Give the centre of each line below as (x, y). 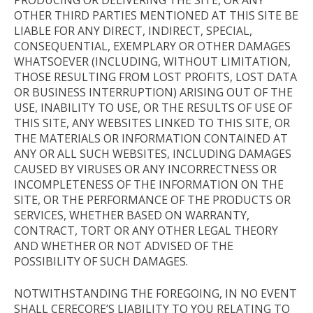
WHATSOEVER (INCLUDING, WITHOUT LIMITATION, (152, 61)
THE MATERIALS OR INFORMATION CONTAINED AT (151, 138)
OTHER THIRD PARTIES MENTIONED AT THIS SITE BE (156, 15)
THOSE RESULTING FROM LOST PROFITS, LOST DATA (155, 77)
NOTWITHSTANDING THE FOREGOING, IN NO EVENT (155, 293)
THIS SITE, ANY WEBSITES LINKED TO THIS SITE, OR (152, 123)
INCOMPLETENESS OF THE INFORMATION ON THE (149, 184)
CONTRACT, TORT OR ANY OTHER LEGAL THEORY (146, 230)
